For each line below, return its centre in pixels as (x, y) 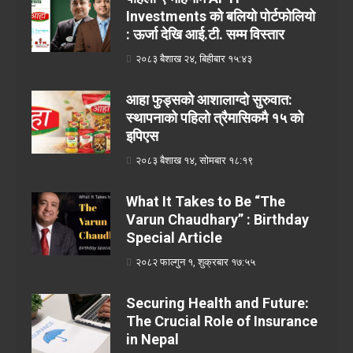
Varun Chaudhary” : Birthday (217, 219)
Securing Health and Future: (217, 303)
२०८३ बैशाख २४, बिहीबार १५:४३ (194, 59)
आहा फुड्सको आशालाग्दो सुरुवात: (209, 100)
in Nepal (152, 339)
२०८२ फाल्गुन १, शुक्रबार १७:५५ (195, 262)
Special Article (174, 238)
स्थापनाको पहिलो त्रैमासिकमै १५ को (215, 118)
